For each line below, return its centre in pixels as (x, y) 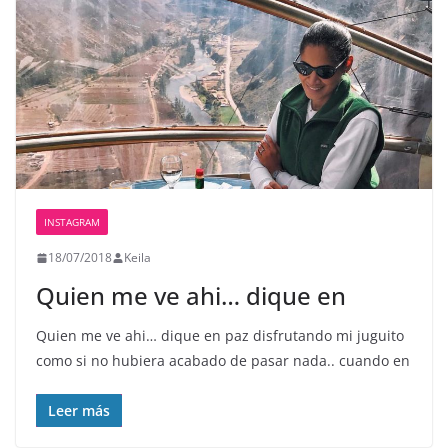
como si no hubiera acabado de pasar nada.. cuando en (223, 361)
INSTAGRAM (72, 222)
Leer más (79, 411)
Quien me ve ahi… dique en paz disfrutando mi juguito (220, 336)
